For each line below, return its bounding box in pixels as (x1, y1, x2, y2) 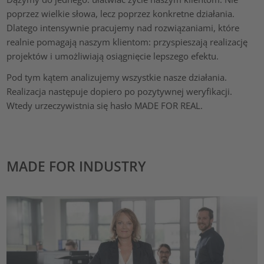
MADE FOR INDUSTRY (6, 157, 147, 176)
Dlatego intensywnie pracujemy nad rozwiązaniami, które (6, 22, 240, 34)
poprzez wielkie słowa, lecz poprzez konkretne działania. (6, 8, 235, 20)
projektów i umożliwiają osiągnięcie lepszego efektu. (6, 50, 219, 62)
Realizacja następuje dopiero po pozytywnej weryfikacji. (6, 85, 233, 97)
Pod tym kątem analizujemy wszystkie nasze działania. (6, 71, 227, 83)
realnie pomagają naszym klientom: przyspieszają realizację (6, 36, 248, 48)
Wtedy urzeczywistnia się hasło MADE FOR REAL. (6, 99, 203, 111)
